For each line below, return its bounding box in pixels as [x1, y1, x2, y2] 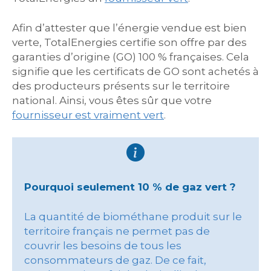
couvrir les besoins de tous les [24, 239, 181, 252]
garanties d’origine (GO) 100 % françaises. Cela [12, 50, 249, 63]
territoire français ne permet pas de [24, 224, 210, 237]
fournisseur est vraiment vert [12, 108, 164, 121]
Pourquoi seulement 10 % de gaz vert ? [24, 180, 236, 193]
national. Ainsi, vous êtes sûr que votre [12, 94, 212, 106]
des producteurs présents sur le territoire [12, 79, 230, 92]
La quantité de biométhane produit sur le [24, 210, 242, 223]
